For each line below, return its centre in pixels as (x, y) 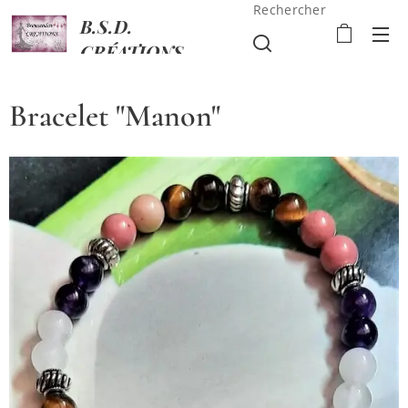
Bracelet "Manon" (115, 116)
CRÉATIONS (132, 51)
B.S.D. (107, 26)
